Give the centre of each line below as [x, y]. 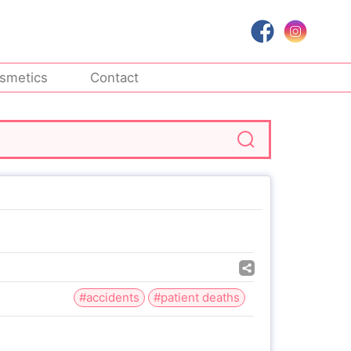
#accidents [109, 297]
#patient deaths [197, 297]
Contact [115, 78]
